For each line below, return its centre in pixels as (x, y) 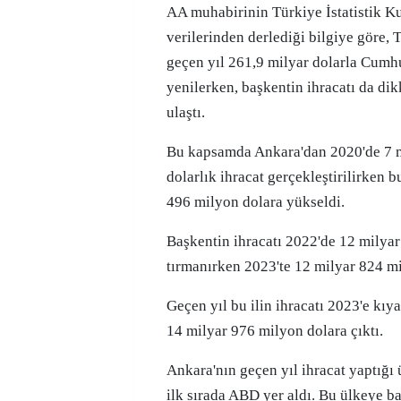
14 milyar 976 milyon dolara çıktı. (275, 331)
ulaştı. (186, 112)
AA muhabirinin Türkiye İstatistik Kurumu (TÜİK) (172, 12)
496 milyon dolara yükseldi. (256, 202)
